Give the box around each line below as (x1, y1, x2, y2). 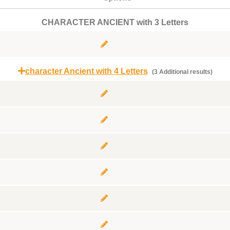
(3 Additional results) (150, 68, 213, 75)
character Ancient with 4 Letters (25, 67, 148, 75)
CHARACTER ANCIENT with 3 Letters (42, 18, 188, 27)
